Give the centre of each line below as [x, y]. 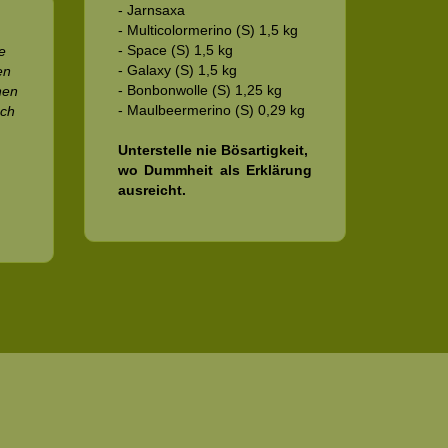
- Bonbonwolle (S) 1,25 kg [199, 89]
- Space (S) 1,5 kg [175, 49]
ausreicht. [151, 189]
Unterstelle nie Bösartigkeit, [212, 149]
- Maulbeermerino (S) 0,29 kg [211, 109]
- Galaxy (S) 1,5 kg [177, 69]
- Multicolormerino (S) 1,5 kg [207, 29]
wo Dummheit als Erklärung [214, 169]
